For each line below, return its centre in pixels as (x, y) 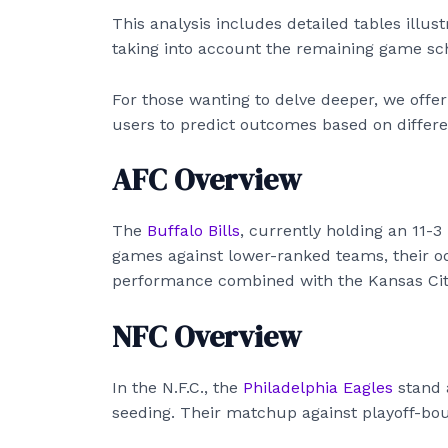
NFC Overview (206, 337)
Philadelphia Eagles (318, 388)
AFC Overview (206, 180)
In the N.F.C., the (177, 388)
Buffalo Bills (193, 231)
